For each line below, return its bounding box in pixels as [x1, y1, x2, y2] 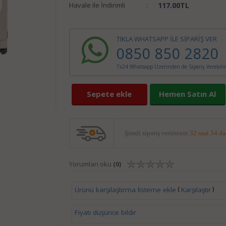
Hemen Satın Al [159, 89, 216, 99]
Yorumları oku [69, 159, 113, 168]
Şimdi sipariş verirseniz [124, 129, 190, 137]
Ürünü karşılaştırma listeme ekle [74, 185, 176, 194]
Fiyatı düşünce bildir [74, 208, 136, 217]
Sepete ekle [87, 89, 132, 99]
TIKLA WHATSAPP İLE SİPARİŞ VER [116, 34, 217, 43]
